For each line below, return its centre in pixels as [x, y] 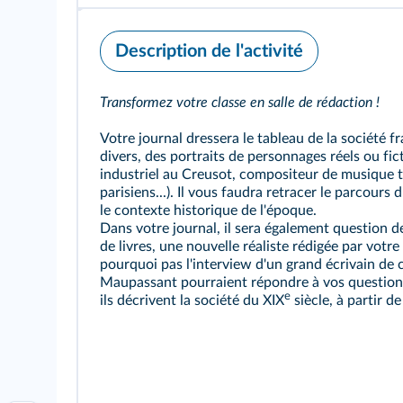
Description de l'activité [209, 51]
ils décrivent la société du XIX [192, 300]
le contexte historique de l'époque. [208, 210]
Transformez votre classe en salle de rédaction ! [240, 103]
